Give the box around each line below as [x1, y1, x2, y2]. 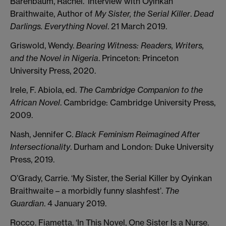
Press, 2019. [10, 154, 54, 164]
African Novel [10, 97, 60, 107]
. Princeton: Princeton [98, 53, 179, 64]
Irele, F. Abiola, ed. [10, 84, 79, 95]
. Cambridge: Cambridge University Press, [60, 97, 215, 107]
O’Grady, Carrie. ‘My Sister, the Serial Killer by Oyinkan [10, 173, 212, 184]
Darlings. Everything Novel [10, 21, 107, 32]
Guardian [10, 198, 44, 209]
